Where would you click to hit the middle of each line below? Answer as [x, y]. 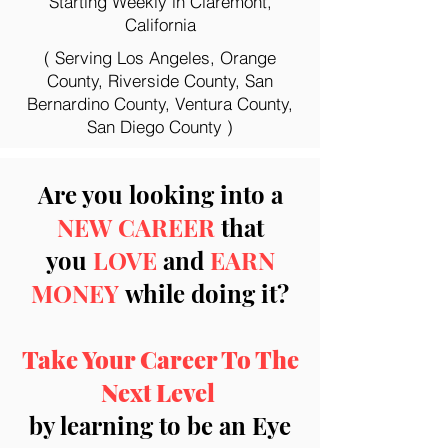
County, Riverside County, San [160, 80]
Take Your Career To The [160, 359]
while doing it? [204, 293]
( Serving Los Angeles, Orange [160, 57]
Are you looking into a [160, 194]
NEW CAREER [138, 227]
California [160, 24]
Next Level [160, 392]
